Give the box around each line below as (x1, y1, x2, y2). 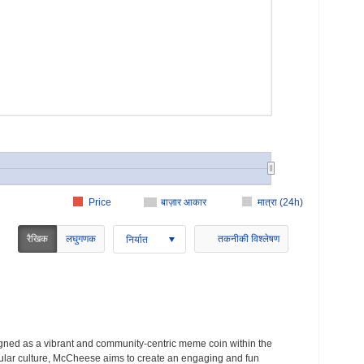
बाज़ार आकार (160, 197, 207, 208)
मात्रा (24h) (257, 197, 303, 208)
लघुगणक (66, 233, 96, 245)
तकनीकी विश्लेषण (218, 233, 279, 245)
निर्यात (126, 233, 148, 245)
